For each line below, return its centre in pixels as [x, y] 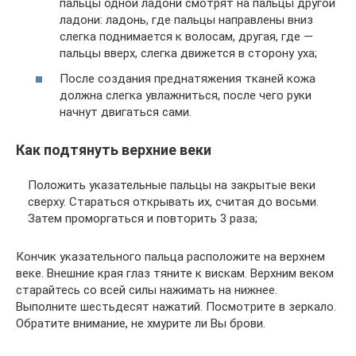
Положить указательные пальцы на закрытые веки [172, 185]
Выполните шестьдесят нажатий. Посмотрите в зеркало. [176, 307]
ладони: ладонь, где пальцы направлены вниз [186, 20]
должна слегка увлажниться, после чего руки [186, 95]
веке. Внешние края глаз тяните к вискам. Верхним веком [175, 273]
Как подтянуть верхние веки [114, 149]
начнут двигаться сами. [126, 112]
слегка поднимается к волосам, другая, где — [186, 37]
